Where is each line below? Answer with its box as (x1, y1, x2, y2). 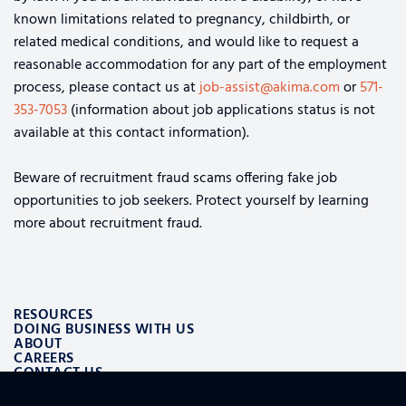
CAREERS (14, 347, 74, 372)
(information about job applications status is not (67, 99, 375, 123)
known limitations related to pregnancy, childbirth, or (14, 8, 350, 33)
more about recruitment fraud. (14, 212, 202, 237)
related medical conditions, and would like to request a (14, 31, 359, 55)
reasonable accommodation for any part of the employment (14, 53, 387, 78)
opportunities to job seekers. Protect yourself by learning (14, 189, 369, 214)
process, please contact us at (14, 76, 199, 101)
